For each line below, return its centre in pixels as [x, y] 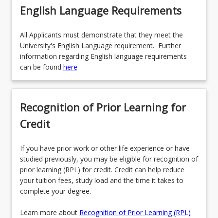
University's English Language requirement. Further [100, 45]
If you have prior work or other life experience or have [105, 148]
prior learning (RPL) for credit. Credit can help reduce [102, 169]
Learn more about [50, 212]
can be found [42, 67]
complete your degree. [55, 191]
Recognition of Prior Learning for [103, 108]
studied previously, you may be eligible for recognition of [109, 159]
